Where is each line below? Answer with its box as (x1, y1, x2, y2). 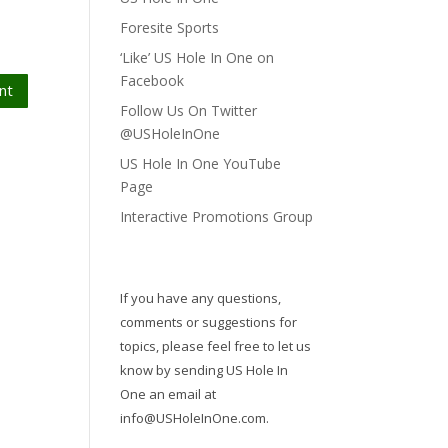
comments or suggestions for (120, 313, 298, 332)
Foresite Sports (120, 18, 220, 38)
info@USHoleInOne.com (120, 409, 267, 428)
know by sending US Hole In (120, 361, 289, 380)
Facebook (120, 71, 185, 91)
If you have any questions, (120, 289, 282, 308)
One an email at (120, 385, 217, 404)
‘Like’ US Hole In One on (120, 48, 275, 68)
